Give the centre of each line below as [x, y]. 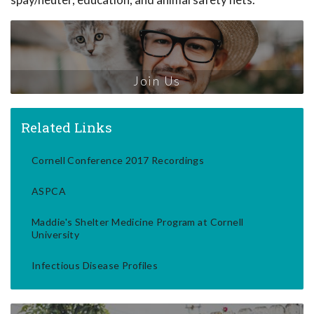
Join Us [157, 81]
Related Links [67, 127]
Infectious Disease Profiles [95, 265]
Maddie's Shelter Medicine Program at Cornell [138, 221]
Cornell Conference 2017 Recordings [118, 160]
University [56, 234]
